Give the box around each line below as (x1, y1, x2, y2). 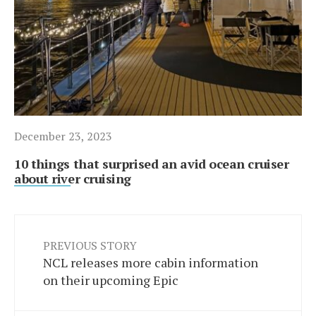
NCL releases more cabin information (43, 253, 258, 271)
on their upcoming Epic (43, 271, 178, 288)
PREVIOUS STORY (43, 237, 137, 253)
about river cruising (14, 169, 132, 187)
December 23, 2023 (14, 128, 112, 144)
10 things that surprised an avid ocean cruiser (14, 154, 289, 172)
